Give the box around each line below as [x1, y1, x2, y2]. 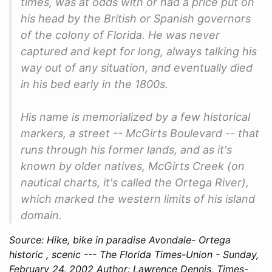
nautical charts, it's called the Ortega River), [21, 175, 249, 189]
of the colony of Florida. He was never [21, 28, 220, 41]
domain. [21, 208, 62, 222]
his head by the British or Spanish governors [21, 12, 251, 25]
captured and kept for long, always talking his [21, 44, 257, 58]
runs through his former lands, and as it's [21, 143, 232, 156]
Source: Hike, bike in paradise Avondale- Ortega [9, 233, 231, 246]
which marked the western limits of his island [21, 192, 255, 205]
